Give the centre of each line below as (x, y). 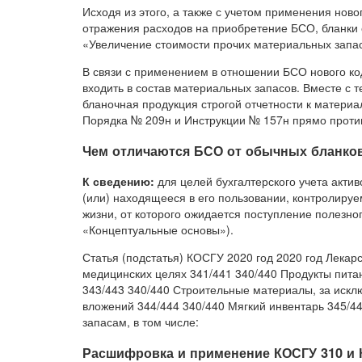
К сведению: (118, 181)
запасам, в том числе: (141, 322)
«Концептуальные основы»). (158, 230)
